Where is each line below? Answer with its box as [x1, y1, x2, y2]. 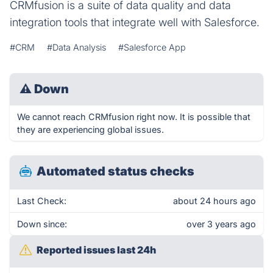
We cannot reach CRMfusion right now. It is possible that [17, 112, 250, 122]
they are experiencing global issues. [17, 124, 164, 135]
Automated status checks [37, 164, 194, 179]
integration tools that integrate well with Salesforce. [10, 16, 260, 29]
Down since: [17, 219, 67, 229]
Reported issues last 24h [37, 244, 156, 256]
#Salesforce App [118, 42, 186, 52]
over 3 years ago [186, 219, 256, 229]
